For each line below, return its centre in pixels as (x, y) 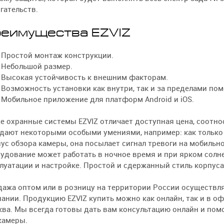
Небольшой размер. (37, 66)
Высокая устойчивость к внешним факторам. (85, 77)
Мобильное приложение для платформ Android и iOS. (98, 99)
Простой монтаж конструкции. (57, 55)
